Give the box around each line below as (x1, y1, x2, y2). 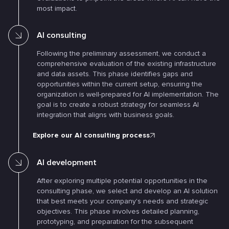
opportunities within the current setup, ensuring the (37, 80, 202, 88)
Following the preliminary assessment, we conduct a (37, 49, 206, 58)
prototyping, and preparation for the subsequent (37, 217, 193, 226)
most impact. (37, 4, 77, 13)
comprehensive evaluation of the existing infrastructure (37, 59, 216, 68)
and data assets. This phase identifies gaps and (37, 70, 193, 78)
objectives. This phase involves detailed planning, (37, 207, 199, 216)
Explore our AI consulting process (33, 131, 150, 140)
